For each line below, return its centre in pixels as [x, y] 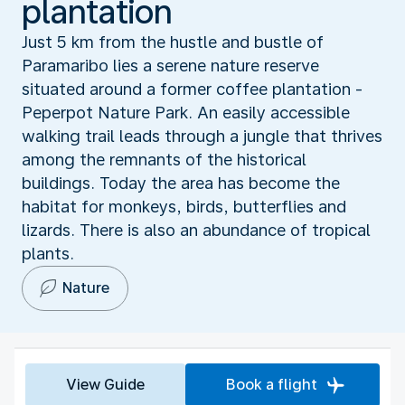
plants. [48, 253]
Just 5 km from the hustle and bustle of [173, 42]
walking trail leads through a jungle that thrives [202, 136]
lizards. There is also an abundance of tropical [196, 230]
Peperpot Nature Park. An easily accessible [186, 112]
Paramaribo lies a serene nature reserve [170, 65]
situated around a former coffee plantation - [192, 89]
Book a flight [272, 384]
